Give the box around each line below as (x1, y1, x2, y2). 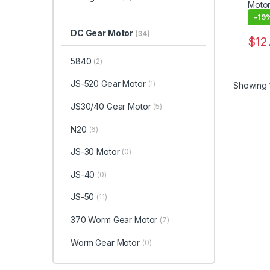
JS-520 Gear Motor (70, 78, 146, 89)
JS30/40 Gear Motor (70, 101, 151, 112)
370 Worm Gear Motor (70, 214, 158, 225)
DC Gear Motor (70, 27, 136, 38)
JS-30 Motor (70, 146, 120, 157)
